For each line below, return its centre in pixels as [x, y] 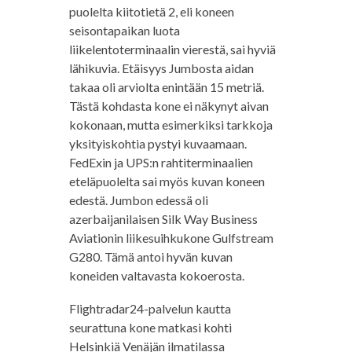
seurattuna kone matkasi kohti [150, 327]
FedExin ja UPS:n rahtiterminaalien [161, 162]
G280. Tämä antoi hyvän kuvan [150, 257]
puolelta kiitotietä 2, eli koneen [151, 11]
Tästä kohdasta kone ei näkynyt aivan [169, 106]
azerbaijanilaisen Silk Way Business [163, 219]
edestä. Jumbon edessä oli [138, 200]
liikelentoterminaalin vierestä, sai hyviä [172, 49]
